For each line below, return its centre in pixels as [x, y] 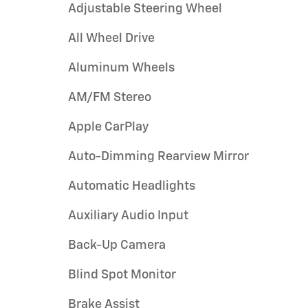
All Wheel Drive [111, 38]
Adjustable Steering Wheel [145, 9]
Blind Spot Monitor [122, 275]
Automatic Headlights [132, 186]
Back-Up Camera [117, 245]
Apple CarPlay [108, 127]
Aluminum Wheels [121, 68]
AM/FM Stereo [110, 97]
